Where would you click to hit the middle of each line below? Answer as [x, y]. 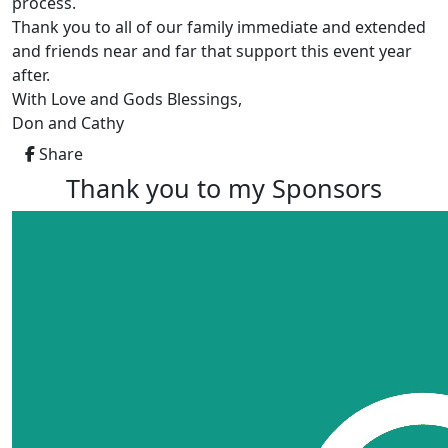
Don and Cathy [68, 123]
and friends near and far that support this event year [212, 51]
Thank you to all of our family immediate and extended [219, 27]
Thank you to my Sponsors [224, 188]
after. [33, 75]
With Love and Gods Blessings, [129, 99]
